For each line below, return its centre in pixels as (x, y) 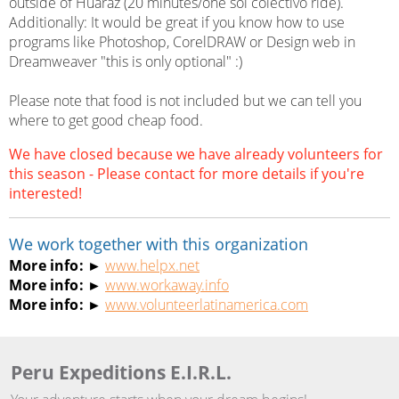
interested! (46, 194)
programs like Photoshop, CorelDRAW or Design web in (183, 42)
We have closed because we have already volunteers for (196, 155)
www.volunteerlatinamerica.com (207, 305)
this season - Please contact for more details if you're (187, 174)
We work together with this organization (159, 244)
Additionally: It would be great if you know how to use (177, 23)
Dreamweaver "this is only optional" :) (126, 62)
